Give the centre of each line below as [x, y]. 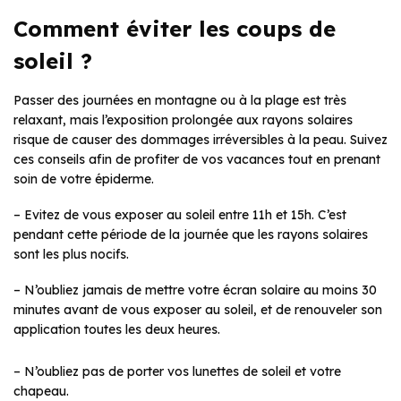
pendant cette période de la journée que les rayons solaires [191, 234]
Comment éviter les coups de [175, 28]
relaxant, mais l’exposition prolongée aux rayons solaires [183, 119]
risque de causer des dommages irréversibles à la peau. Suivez [200, 139]
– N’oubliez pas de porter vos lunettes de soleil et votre [177, 371]
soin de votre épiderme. [84, 179]
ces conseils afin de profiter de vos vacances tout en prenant [197, 159]
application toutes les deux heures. [117, 329]
